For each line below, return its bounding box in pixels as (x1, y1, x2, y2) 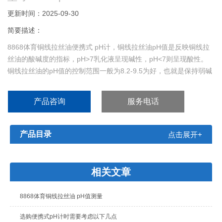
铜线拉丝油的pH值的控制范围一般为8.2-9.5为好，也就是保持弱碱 (7, 67, 213, 75)
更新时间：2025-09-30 (7, 9, 79, 18)
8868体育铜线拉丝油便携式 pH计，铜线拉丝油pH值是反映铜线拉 (7, 43, 210, 52)
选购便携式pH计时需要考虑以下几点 (19, 213, 117, 221)
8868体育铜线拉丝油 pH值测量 (19, 193, 103, 200)
